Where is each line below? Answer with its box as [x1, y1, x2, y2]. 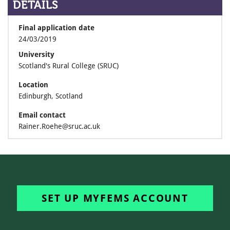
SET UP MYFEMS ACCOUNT [42, 192, 188, 204]
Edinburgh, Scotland [18, 92, 83, 100]
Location [18, 81, 48, 89]
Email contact [18, 111, 66, 119]
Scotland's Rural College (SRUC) [18, 62, 119, 70]
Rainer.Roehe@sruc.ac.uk [18, 122, 100, 130]
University [18, 50, 54, 59]
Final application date [18, 24, 94, 32]
